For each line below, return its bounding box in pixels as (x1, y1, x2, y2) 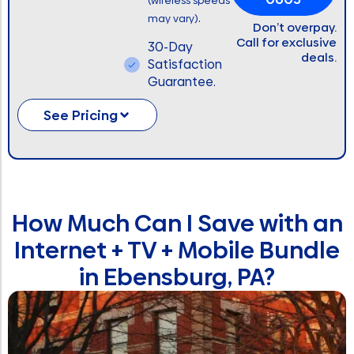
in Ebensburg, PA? (79, 261, 275, 294)
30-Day (147, 38, 193, 57)
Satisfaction (147, 55, 222, 74)
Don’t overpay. (253, 19, 337, 36)
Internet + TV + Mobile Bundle (14, 234, 340, 267)
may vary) (147, 12, 198, 26)
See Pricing (43, 106, 118, 126)
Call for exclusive (236, 34, 337, 51)
